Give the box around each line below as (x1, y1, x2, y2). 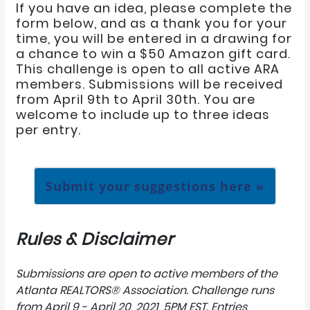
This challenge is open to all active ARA (16, 60, 280, 77)
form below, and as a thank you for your (16, 15, 287, 32)
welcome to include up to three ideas (16, 106, 270, 123)
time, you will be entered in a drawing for (16, 30, 292, 47)
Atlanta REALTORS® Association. (16, 282, 191, 298)
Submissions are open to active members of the (16, 266, 277, 282)
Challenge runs (191, 282, 274, 298)
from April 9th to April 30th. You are (16, 91, 255, 108)
